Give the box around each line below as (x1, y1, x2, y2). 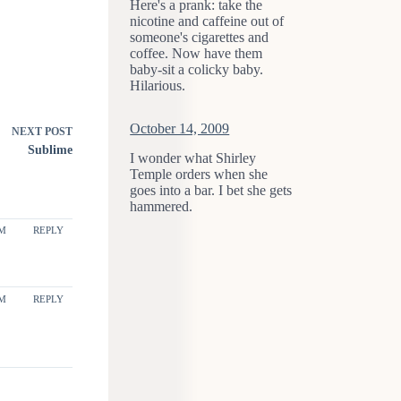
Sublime (27, 142, 73, 157)
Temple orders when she (130, 166, 269, 183)
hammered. (130, 199, 193, 215)
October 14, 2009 (130, 121, 230, 137)
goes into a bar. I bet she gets (130, 183, 293, 199)
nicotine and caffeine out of (130, 13, 285, 30)
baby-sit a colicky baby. (130, 62, 264, 78)
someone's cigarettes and (130, 30, 269, 46)
